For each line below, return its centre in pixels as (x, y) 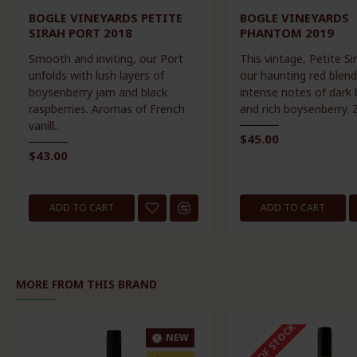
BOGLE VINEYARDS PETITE (105, 17)
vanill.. (43, 125)
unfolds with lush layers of (96, 75)
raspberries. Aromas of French (106, 108)
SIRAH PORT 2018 (80, 32)
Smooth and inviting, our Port (106, 58)
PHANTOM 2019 (286, 32)
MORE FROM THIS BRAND (86, 284)
